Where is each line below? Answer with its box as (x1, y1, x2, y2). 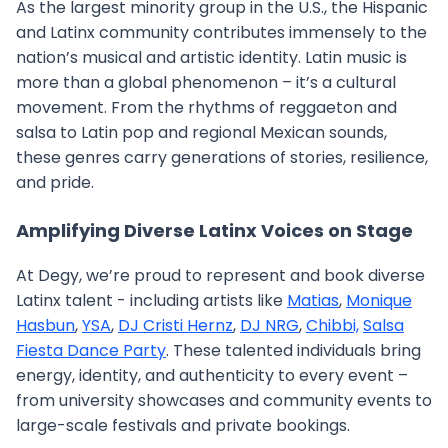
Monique (346, 289, 412, 312)
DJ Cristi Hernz (118, 314, 233, 337)
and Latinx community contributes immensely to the (16, 21, 427, 44)
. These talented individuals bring (166, 339, 421, 362)
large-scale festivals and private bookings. (16, 414, 350, 437)
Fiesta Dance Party (16, 339, 166, 362)
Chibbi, (306, 314, 359, 337)
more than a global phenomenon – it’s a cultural (16, 71, 396, 94)
